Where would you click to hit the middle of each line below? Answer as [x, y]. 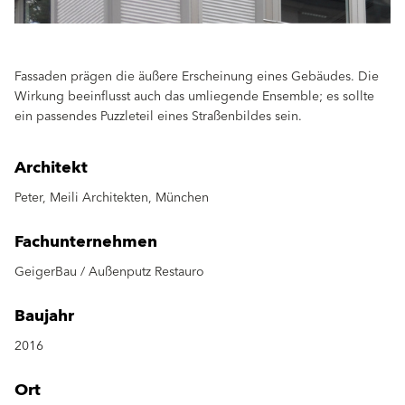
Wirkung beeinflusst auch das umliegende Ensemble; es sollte [194, 96]
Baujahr [44, 316]
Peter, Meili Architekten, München [112, 198]
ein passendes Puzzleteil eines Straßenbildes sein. [158, 116]
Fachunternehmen [86, 241]
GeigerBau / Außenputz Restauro [109, 272]
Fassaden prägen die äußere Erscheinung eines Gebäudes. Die [197, 76]
